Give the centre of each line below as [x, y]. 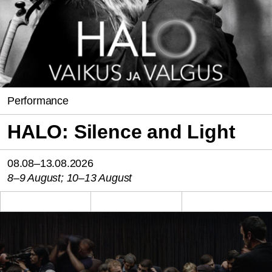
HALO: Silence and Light [121, 132]
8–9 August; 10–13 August [70, 178]
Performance [38, 101]
